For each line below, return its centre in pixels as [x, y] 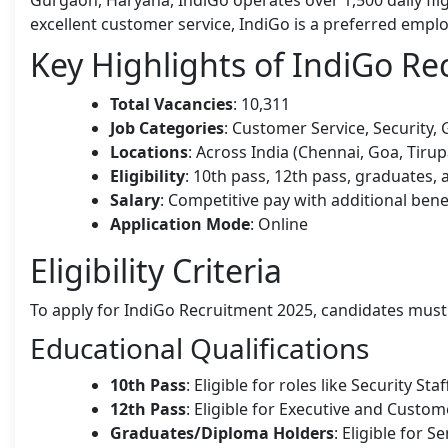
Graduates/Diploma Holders [222, 432]
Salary [135, 199]
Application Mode [180, 223]
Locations [149, 151]
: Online [279, 223]
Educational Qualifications [199, 347]
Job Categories [167, 127]
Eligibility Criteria [156, 270]
